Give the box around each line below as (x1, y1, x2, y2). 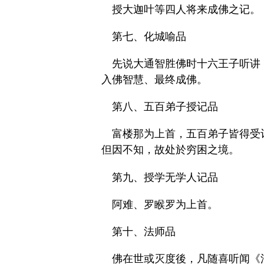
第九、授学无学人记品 (112, 171, 218, 183)
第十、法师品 (112, 225, 176, 237)
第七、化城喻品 (112, 30, 186, 42)
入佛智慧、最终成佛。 (101, 73, 207, 85)
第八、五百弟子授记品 (112, 101, 218, 113)
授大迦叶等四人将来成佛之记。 (112, 3, 260, 15)
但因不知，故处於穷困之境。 (101, 144, 239, 156)
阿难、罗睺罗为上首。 (112, 198, 218, 210)
